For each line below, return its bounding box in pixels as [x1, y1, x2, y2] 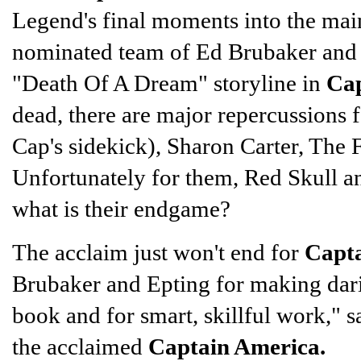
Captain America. [148, 333, 326, 359]
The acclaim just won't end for [12, 239, 305, 265]
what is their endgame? [12, 195, 230, 222]
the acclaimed [12, 333, 148, 359]
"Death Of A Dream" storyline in [12, 69, 326, 96]
